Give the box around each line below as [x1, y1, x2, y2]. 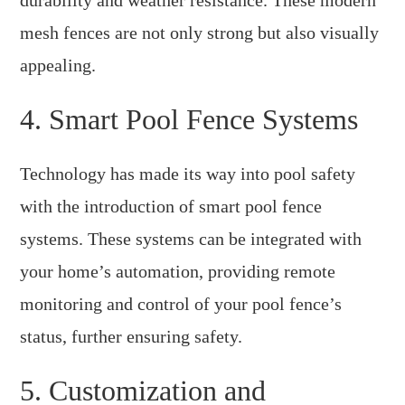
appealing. [20, 54, 97, 75]
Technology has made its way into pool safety [20, 163, 356, 184]
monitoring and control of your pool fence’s [20, 293, 343, 314]
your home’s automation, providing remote [20, 260, 336, 281]
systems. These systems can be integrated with [20, 228, 363, 249]
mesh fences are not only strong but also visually [20, 22, 380, 42]
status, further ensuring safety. [20, 325, 243, 346]
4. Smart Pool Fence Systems [20, 102, 359, 136]
